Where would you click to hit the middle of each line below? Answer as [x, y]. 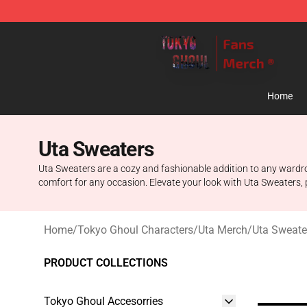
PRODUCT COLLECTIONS [106, 263]
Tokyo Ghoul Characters [135, 230]
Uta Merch [223, 230]
